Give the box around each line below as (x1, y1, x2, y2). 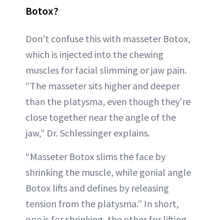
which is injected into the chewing (26, 48, 164, 60)
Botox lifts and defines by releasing (26, 181, 169, 194)
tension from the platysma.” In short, (26, 197, 179, 210)
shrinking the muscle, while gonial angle (26, 165, 191, 178)
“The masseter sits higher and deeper (26, 79, 180, 92)
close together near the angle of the (26, 110, 176, 123)
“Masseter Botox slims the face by (26, 150, 165, 163)
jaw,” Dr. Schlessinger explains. (26, 126, 150, 139)
